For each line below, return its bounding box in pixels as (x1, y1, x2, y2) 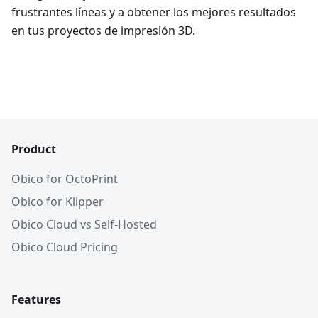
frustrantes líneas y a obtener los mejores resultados (11, 4, 296, 20)
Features (11, 292, 61, 307)
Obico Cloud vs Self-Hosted (11, 216, 157, 232)
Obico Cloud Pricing (11, 239, 118, 255)
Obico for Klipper (11, 194, 104, 209)
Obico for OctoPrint (11, 171, 118, 187)
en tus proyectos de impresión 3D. (11, 22, 195, 38)
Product (11, 141, 56, 157)
